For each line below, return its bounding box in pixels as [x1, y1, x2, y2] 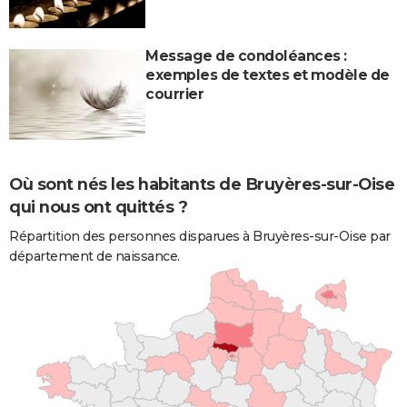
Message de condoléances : [145, 46, 347, 65]
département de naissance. [9, 247, 180, 264]
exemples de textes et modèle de [145, 65, 390, 84]
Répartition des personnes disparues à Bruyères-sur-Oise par [9, 227, 391, 244]
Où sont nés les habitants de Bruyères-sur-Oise [9, 174, 394, 194]
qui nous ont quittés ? [9, 196, 187, 217]
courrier [145, 84, 203, 103]
